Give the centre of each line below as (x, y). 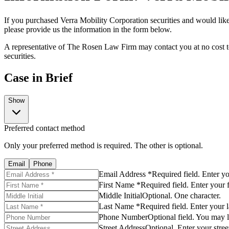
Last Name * (119, 206)
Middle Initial (120, 195)
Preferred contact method (44, 128)
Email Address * (125, 174)
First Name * (120, 185)
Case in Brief (38, 77)
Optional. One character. (181, 195)
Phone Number (123, 217)
